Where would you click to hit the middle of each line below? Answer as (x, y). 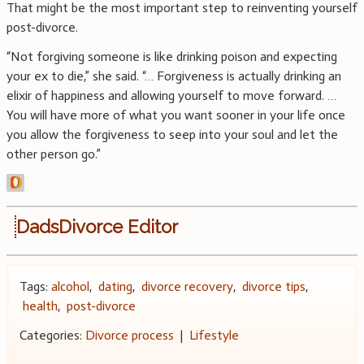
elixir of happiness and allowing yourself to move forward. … (171, 96)
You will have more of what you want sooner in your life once (176, 115)
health (40, 305)
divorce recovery (187, 286)
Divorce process (129, 335)
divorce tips (273, 286)
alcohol (70, 286)
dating (115, 286)
